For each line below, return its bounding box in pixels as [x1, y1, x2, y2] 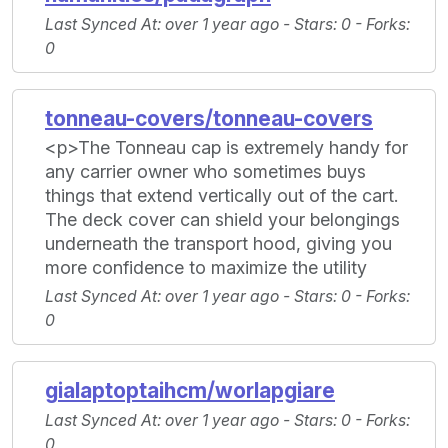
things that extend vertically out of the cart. [45, 185, 398, 207]
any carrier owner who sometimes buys [45, 161, 366, 183]
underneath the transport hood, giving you [45, 233, 392, 255]
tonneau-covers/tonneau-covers [45, 106, 373, 132]
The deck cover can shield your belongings [45, 209, 400, 231]
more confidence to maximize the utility [45, 257, 367, 279]
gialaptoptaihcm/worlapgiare [45, 378, 335, 404]
